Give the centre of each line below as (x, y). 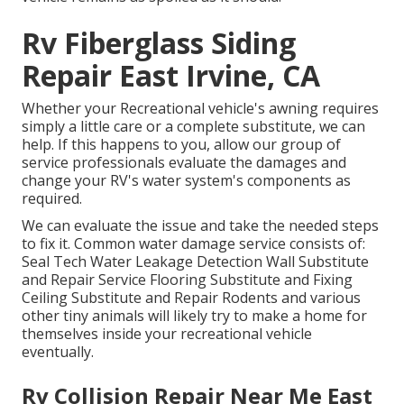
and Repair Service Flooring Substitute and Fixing (187, 280)
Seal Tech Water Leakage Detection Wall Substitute (195, 262)
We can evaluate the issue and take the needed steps (200, 226)
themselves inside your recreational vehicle (167, 334)
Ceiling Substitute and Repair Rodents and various (191, 298)
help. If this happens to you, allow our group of (181, 145)
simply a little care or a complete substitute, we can (193, 127)
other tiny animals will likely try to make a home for (194, 316)
